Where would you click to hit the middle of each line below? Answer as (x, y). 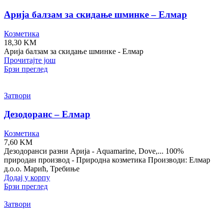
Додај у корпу (27, 178)
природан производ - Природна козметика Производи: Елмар (107, 160)
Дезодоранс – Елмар (47, 114)
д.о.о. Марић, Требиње (42, 169)
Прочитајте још (30, 60)
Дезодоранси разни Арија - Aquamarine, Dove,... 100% (94, 151)
